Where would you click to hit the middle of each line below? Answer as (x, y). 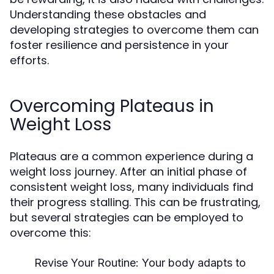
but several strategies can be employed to (127, 217)
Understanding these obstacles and (108, 14)
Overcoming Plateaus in (112, 106)
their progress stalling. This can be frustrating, (135, 202)
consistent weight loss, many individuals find (131, 187)
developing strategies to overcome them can (134, 30)
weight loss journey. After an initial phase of (128, 172)
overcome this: (50, 233)
